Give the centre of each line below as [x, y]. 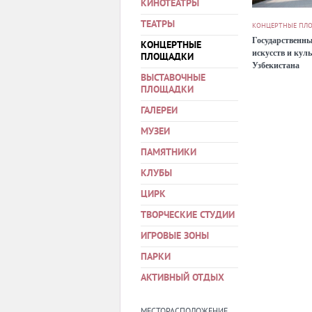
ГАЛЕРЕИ [159, 111]
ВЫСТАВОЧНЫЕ [173, 78]
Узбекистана [276, 65]
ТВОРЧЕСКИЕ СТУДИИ [188, 216]
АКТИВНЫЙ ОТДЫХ [182, 278]
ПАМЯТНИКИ [169, 153]
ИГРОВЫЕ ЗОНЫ [175, 236]
